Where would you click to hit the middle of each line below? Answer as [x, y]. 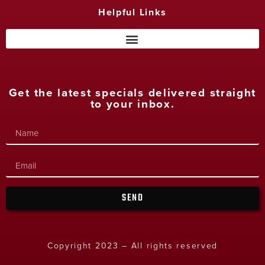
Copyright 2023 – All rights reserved [132, 246]
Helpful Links [132, 12]
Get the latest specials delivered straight [132, 93]
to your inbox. [132, 104]
